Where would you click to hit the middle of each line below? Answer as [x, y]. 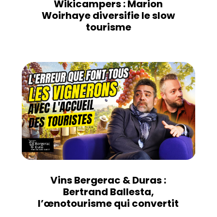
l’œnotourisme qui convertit [108, 203]
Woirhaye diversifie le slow [108, 15]
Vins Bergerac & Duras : [108, 180]
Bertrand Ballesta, [108, 192]
